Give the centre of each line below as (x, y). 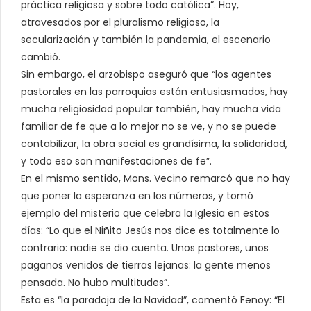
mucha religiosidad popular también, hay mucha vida (151, 109)
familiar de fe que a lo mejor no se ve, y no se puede (149, 126)
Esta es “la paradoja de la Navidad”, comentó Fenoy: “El (153, 300)
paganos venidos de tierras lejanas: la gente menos (146, 265)
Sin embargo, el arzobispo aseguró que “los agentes (146, 74)
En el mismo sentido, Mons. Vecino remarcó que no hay (155, 178)
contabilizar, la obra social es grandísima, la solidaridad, (154, 143)
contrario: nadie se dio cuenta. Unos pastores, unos (145, 247)
